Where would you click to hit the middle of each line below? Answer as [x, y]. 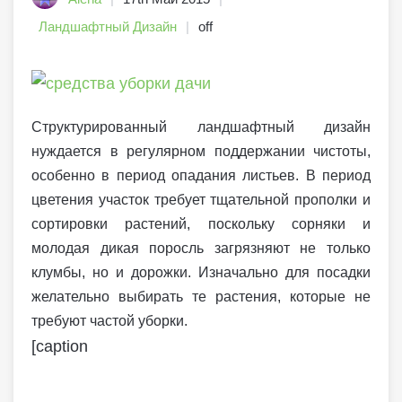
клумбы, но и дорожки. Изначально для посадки [201, 273]
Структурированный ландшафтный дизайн [201, 127]
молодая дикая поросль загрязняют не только [201, 249]
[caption [60, 347]
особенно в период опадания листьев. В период [201, 176]
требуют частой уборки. [109, 321]
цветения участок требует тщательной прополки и [201, 200]
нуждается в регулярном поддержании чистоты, [201, 152]
